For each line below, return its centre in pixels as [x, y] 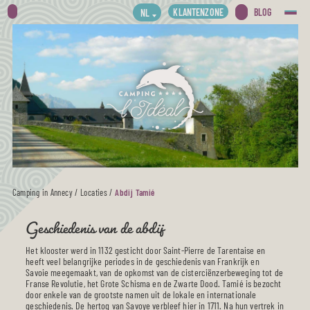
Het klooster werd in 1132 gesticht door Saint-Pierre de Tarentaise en [145, 250]
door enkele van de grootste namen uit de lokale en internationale [141, 294]
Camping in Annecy [42, 192]
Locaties [94, 192]
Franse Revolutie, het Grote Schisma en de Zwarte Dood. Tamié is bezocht [154, 283]
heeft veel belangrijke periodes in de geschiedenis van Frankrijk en [143, 261]
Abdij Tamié [135, 192]
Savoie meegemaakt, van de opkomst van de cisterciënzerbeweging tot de [154, 272]
